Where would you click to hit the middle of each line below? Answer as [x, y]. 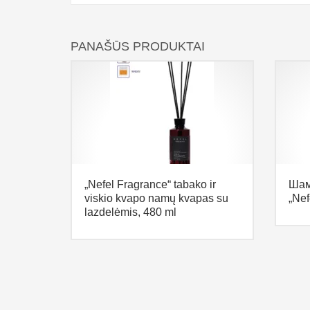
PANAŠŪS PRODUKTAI [138, 46]
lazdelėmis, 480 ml [130, 212]
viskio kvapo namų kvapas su [156, 198]
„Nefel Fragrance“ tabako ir [150, 184]
